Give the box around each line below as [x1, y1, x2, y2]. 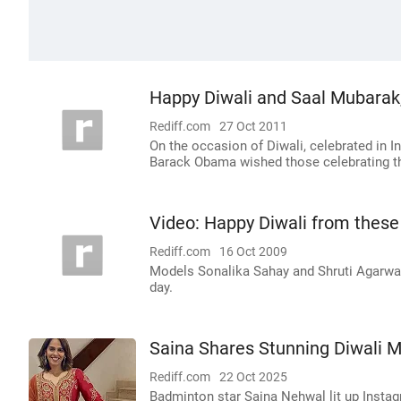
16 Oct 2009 [219, 244, 287, 259]
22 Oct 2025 [219, 370, 287, 384]
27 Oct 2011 [219, 119, 287, 133]
